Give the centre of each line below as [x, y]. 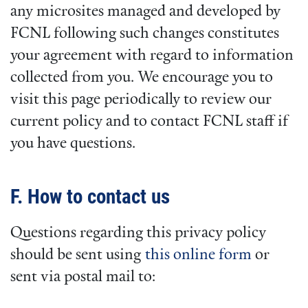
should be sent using [78, 256]
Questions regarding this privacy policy [138, 234]
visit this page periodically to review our [141, 100]
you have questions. [73, 144]
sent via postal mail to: [83, 278]
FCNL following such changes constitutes [145, 34]
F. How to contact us [90, 196]
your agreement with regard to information [152, 56]
